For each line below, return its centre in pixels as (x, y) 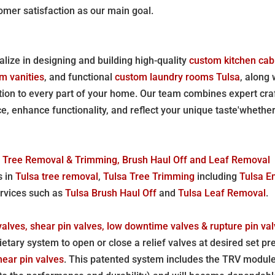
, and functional (80, 77)
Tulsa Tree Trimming (149, 176)
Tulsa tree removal (57, 176)
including (217, 176)
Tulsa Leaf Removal (222, 193)
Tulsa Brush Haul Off (111, 193)
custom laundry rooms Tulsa (178, 77)
